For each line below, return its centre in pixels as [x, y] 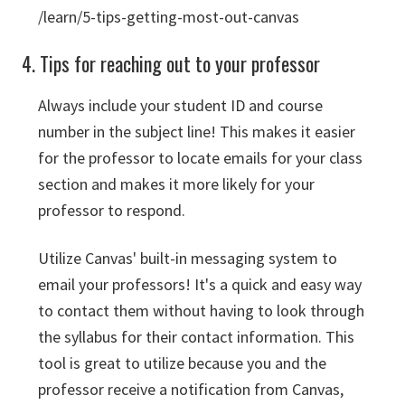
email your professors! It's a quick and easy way [200, 284]
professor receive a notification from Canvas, [191, 389]
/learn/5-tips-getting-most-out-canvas [169, 17]
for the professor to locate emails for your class [200, 158]
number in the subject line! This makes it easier [197, 132]
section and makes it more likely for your [176, 184]
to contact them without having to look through [201, 311]
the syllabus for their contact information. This [196, 337]
